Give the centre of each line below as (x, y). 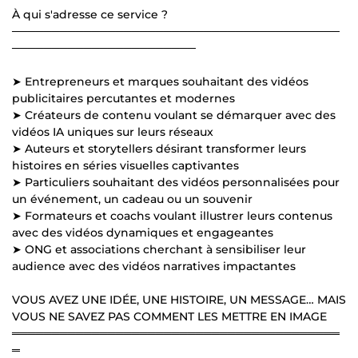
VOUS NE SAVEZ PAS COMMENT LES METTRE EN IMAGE (169, 316)
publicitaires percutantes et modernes (123, 98)
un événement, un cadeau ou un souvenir (132, 199)
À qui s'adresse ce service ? (90, 14)
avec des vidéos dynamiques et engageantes (143, 232)
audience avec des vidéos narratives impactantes (154, 266)
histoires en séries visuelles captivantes (125, 165)
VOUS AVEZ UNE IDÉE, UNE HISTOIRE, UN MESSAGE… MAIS (179, 299)
